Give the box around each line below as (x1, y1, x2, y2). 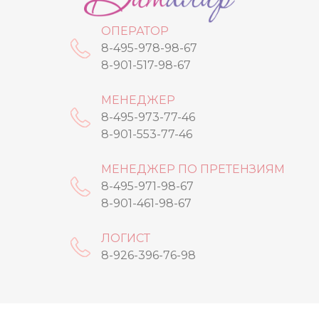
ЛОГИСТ (100, 231, 150, 245)
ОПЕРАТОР (100, 24, 169, 38)
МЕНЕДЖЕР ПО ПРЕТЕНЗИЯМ (100, 162, 285, 176)
